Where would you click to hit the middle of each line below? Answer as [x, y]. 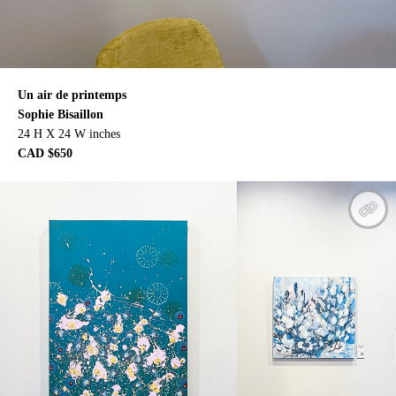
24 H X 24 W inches [69, 134]
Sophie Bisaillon [61, 115]
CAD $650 [45, 154]
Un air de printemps [72, 95]
